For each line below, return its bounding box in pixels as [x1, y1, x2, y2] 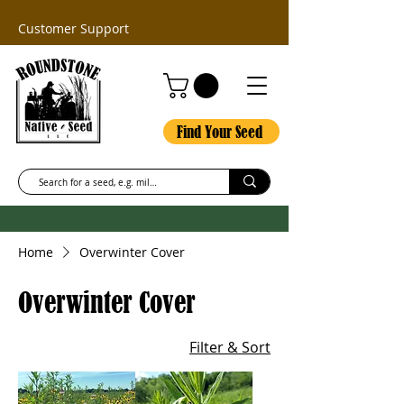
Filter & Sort [189, 336, 271, 357]
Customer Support [18, 20, 129, 37]
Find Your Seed [177, 122, 262, 141]
